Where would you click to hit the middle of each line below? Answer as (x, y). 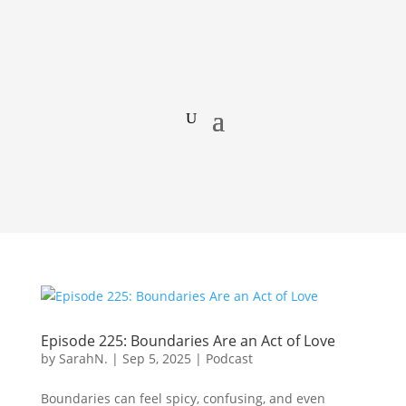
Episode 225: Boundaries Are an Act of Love (188, 341)
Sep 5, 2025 (156, 358)
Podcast (229, 358)
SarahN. (83, 358)
